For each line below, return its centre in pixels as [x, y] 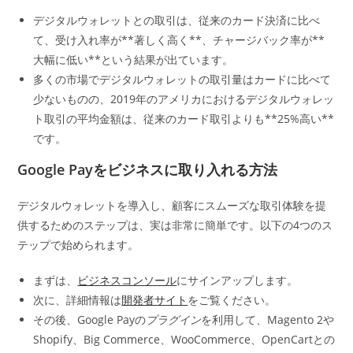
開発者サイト [155, 300]
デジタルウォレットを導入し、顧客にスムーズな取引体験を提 [172, 205]
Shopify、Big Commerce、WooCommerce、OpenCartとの [184, 339]
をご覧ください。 [232, 300]
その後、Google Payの [90, 320]
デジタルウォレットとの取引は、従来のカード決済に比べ [177, 20]
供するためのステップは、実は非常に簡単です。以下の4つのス [175, 225]
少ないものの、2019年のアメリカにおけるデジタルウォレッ [184, 99]
